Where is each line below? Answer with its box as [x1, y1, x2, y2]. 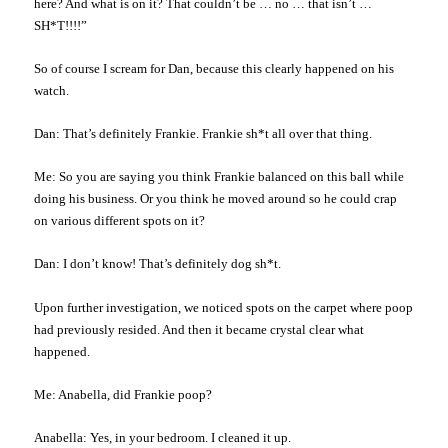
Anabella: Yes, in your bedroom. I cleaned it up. [34, 429, 292, 445]
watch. [34, 83, 70, 99]
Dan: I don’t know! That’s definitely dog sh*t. [34, 256, 282, 272]
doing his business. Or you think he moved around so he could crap [34, 191, 398, 207]
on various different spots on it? [34, 213, 206, 229]
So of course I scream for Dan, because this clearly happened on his [34, 61, 395, 77]
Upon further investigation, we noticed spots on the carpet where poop [34, 299, 414, 315]
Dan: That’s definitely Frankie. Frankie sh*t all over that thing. [34, 126, 373, 142]
